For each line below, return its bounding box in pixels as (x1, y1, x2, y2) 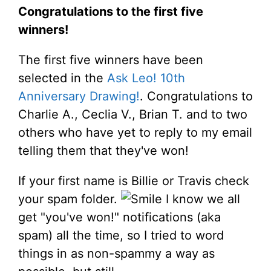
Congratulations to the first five (18, 4, 203, 19)
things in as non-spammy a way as (18, 246, 215, 261)
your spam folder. (18, 192, 121, 207)
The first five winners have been (18, 53, 203, 68)
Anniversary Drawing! (18, 89, 140, 104)
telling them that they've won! (18, 143, 189, 158)
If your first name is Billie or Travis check (18, 174, 249, 189)
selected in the (18, 71, 107, 86)
